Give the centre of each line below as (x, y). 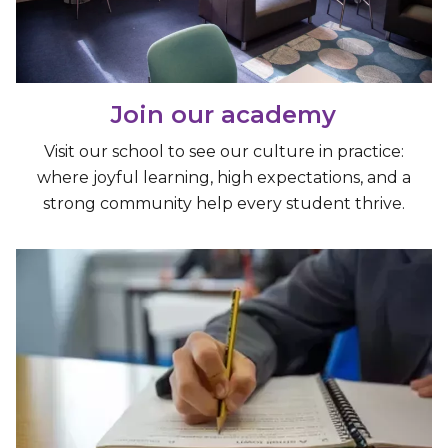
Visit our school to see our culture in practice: (223, 152)
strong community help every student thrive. (223, 204)
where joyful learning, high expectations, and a (223, 178)
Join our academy (224, 115)
